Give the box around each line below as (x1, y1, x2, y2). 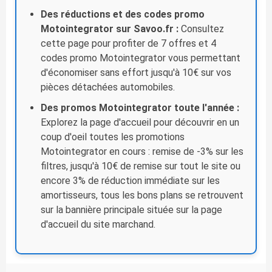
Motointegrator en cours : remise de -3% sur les (41, 145, 243, 157)
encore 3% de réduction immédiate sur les (41, 174, 220, 186)
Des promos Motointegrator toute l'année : (41, 101, 239, 114)
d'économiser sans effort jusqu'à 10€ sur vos (41, 66, 231, 78)
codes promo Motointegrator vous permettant (41, 52, 240, 64)
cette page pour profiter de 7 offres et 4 (41, 37, 216, 49)
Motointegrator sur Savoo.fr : (41, 22, 181, 35)
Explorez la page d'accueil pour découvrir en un (41, 116, 239, 128)
